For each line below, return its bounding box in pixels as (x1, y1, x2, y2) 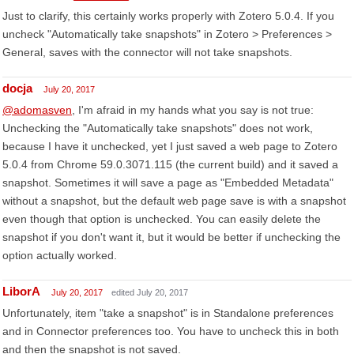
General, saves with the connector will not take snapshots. (2, 46, 292, 58)
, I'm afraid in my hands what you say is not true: (72, 104, 314, 116)
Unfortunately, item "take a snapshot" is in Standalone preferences (2, 307, 333, 319)
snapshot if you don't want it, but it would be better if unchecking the (2, 231, 341, 243)
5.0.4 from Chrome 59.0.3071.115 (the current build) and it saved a (2, 158, 338, 171)
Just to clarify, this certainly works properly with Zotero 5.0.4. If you (2, 9, 334, 22)
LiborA (2, 284, 40, 298)
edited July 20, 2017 (111, 288, 188, 297)
